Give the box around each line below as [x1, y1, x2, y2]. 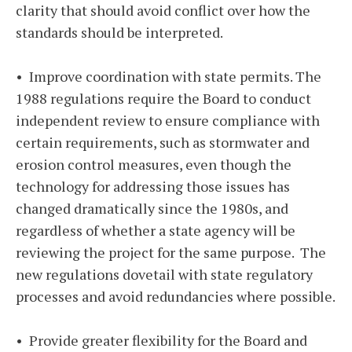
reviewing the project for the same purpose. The [16, 243, 326, 262]
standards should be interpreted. [16, 23, 223, 42]
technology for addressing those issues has [16, 177, 290, 196]
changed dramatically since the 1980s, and [16, 199, 288, 218]
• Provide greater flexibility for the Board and [16, 331, 307, 350]
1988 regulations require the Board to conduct [16, 89, 311, 108]
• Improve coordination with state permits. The [16, 67, 321, 86]
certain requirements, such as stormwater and [16, 133, 310, 152]
